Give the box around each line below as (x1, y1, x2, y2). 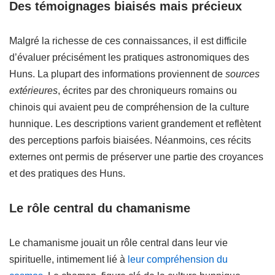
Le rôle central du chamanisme (9, 201, 190, 215)
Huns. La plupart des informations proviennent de (9, 69, 225, 79)
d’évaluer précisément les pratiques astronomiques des (9, 52, 249, 63)
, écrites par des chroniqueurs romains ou (58, 85, 237, 96)
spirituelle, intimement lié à (9, 254, 128, 265)
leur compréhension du (128, 254, 228, 265)
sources (225, 69, 260, 79)
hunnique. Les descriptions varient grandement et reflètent (9, 118, 261, 129)
